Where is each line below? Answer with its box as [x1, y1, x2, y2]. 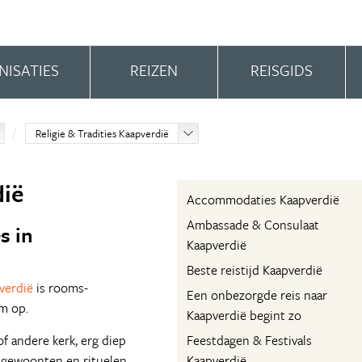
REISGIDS [250, 59, 313, 81]
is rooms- [33, 278, 88, 297]
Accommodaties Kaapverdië [187, 190, 339, 209]
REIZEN [129, 59, 178, 81]
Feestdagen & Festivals [187, 330, 312, 350]
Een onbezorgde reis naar [187, 285, 327, 305]
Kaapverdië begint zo [187, 305, 301, 325]
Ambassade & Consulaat [187, 215, 319, 234]
